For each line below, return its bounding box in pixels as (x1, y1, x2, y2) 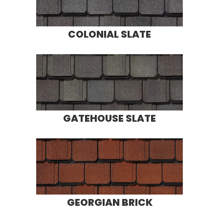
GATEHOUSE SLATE (63, 111, 156, 125)
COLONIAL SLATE (68, 27, 151, 41)
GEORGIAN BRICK (66, 195, 153, 209)
